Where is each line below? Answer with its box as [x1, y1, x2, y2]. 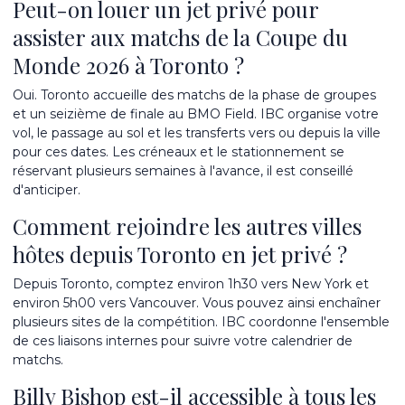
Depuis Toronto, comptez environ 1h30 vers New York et [13, 276, 369, 292]
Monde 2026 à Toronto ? [13, 51, 244, 80]
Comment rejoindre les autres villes [13, 212, 362, 240]
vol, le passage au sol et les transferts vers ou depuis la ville [13, 125, 381, 141]
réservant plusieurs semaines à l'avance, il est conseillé [13, 163, 353, 179]
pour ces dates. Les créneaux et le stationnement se [13, 144, 344, 160]
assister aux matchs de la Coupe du [13, 23, 348, 52]
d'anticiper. [13, 182, 80, 198]
